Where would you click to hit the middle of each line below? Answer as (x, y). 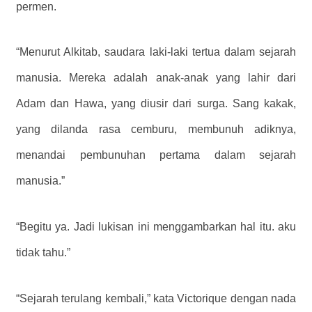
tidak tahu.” (43, 253)
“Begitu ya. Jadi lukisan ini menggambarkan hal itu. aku (156, 227)
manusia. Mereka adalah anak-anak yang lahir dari (156, 78)
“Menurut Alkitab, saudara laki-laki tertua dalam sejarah (156, 52)
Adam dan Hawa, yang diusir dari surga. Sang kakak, (156, 104)
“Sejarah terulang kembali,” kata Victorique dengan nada (156, 299)
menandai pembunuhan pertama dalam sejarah (156, 155)
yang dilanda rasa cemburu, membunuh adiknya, (156, 130)
